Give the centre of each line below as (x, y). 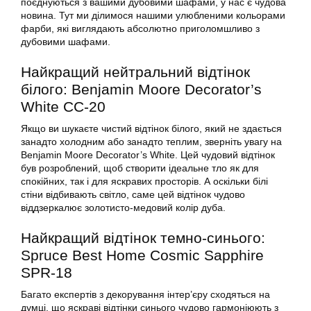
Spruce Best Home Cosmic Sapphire (142, 255)
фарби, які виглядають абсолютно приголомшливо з (140, 29)
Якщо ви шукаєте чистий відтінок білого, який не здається (151, 129)
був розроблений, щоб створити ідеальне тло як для (140, 168)
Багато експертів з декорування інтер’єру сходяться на (145, 295)
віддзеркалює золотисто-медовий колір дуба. (123, 208)
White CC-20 (63, 107)
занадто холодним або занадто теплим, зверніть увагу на (151, 142)
